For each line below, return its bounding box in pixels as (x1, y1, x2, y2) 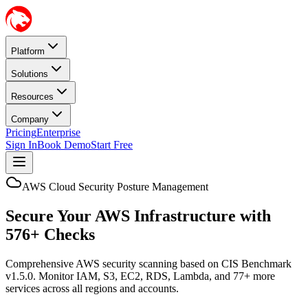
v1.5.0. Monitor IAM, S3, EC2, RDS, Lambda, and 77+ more (5, 269, 275, 282)
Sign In (5, 139, 37, 151)
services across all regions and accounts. (5, 282, 179, 294)
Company (11, 114, 49, 124)
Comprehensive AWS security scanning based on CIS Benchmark (5, 257, 291, 269)
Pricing (5, 126, 36, 138)
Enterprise (36, 126, 80, 138)
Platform (11, 46, 45, 56)
